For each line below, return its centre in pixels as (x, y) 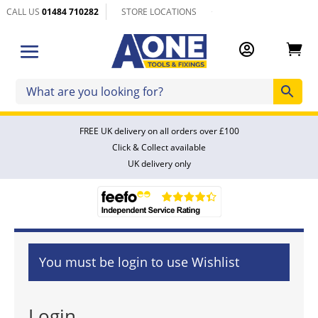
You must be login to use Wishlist (139, 262)
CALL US (24, 12)
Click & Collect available (159, 147)
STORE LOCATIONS (159, 12)
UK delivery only (159, 163)
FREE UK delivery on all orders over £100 (159, 131)
